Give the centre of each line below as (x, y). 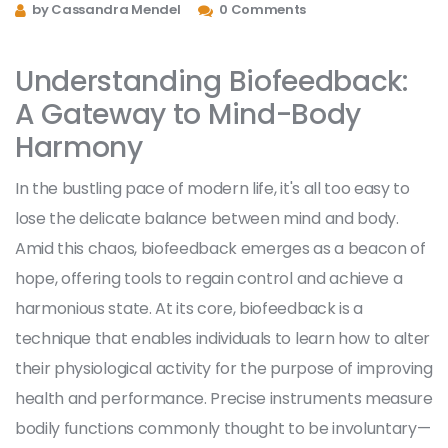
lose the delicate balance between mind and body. (207, 218)
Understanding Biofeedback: (211, 81)
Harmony (79, 147)
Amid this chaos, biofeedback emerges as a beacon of (220, 248)
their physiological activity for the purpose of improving (224, 368)
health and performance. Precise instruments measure (224, 398)
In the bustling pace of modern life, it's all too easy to (212, 188)
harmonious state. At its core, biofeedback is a (189, 308)
